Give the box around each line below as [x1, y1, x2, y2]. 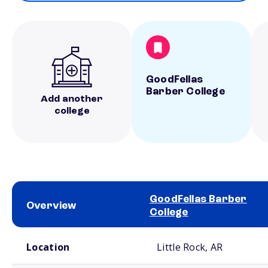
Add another [41, 95, 103, 104]
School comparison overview [12, 229, 94, 235]
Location [26, 240, 70, 254]
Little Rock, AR [157, 240, 223, 254]
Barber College [146, 86, 225, 97]
